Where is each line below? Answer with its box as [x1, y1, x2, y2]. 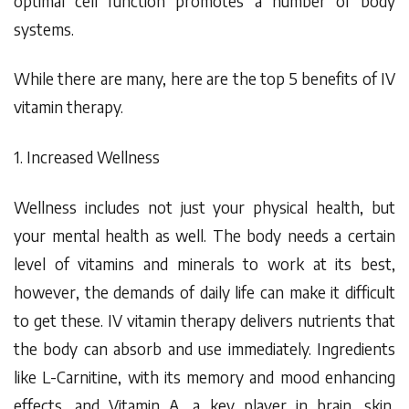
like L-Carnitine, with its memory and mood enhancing [14, 366, 395, 387]
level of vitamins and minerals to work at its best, [14, 253, 395, 274]
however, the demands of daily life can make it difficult [14, 281, 395, 302]
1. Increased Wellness [14, 147, 160, 168]
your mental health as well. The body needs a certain [14, 225, 395, 246]
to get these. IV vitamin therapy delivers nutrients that [14, 309, 395, 330]
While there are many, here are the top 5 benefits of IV [14, 68, 395, 89]
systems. [14, 18, 74, 39]
